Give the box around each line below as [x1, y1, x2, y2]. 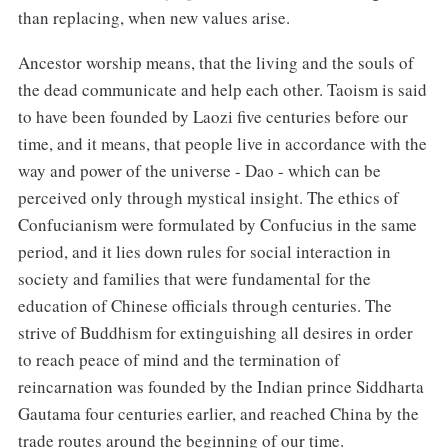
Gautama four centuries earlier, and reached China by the [17, 402, 419, 426]
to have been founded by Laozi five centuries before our [17, 105, 408, 129]
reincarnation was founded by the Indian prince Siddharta [17, 375, 424, 399]
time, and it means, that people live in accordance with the [17, 132, 427, 156]
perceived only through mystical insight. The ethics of [17, 186, 399, 210]
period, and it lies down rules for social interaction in [17, 240, 391, 264]
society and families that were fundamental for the [17, 267, 371, 291]
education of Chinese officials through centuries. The [17, 294, 392, 318]
